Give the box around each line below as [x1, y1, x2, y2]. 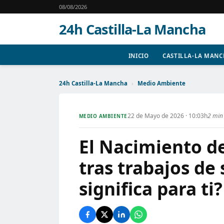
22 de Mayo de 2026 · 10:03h [127, 111, 207, 120]
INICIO [128, 52, 149, 59]
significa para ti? [79, 176, 222, 200]
